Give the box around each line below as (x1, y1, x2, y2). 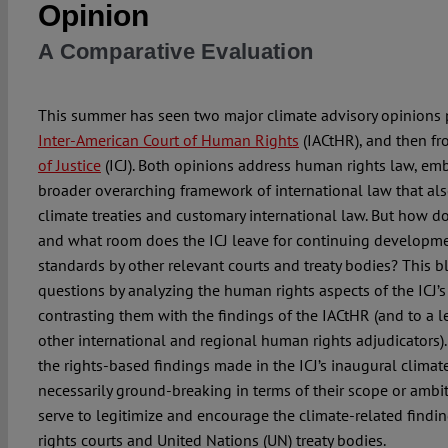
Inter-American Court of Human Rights (37, 130, 299, 151)
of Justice (37, 155, 101, 176)
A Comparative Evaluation (37, 39, 314, 65)
